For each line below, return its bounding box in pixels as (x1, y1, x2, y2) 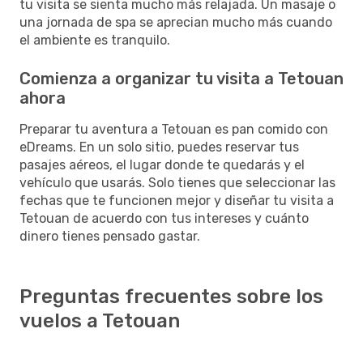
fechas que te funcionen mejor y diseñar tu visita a (19, 192, 334, 208)
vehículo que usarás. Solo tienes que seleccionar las (19, 174, 335, 190)
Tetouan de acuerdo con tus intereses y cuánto (19, 210, 309, 226)
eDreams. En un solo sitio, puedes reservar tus (19, 139, 299, 155)
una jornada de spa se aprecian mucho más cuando (19, 14, 332, 30)
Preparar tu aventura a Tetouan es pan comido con (19, 121, 328, 137)
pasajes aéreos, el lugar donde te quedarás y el (19, 156, 305, 173)
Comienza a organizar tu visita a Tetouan (19, 68, 344, 88)
